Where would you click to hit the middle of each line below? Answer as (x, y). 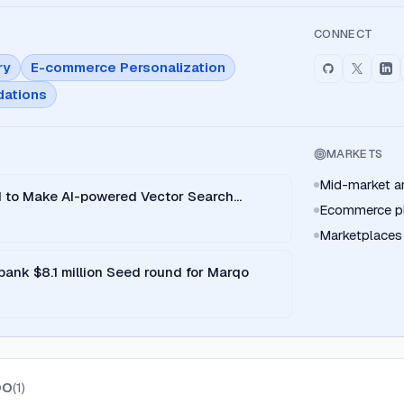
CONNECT (344, 34)
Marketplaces (361, 235)
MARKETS (355, 154)
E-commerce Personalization (128, 67)
